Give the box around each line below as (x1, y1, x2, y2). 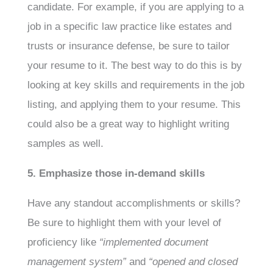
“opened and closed (148, 256, 238, 268)
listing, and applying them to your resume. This (27, 99, 241, 110)
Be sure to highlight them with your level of (27, 217, 221, 229)
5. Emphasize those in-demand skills (27, 168, 205, 179)
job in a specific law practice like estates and (27, 21, 232, 32)
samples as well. (27, 138, 107, 149)
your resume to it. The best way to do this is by (27, 60, 242, 71)
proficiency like (27, 236, 99, 248)
